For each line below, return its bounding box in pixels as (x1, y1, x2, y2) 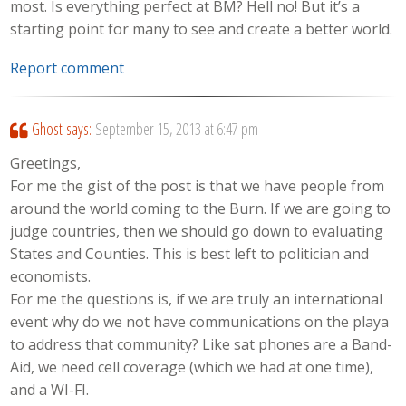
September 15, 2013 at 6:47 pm (94, 117, 258, 140)
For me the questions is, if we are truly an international (10, 289, 383, 310)
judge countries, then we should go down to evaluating (10, 221, 384, 242)
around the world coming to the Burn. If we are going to (10, 198, 391, 219)
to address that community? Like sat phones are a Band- (10, 334, 393, 355)
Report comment (10, 57, 125, 78)
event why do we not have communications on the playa (10, 312, 390, 333)
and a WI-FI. (10, 380, 90, 401)
